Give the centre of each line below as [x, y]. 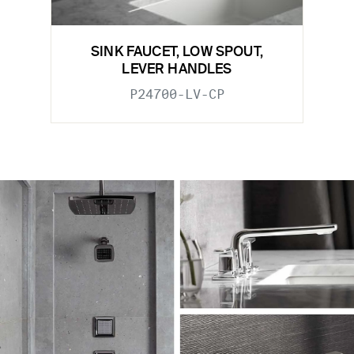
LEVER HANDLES [177, 70]
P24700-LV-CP [177, 95]
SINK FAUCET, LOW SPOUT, [177, 53]
